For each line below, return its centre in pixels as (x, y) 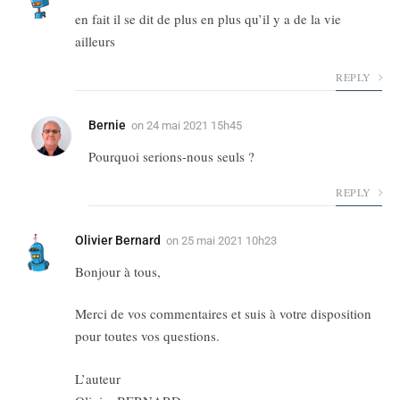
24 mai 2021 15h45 (194, 125)
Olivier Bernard (118, 240)
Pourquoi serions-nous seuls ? (171, 156)
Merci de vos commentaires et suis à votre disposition (223, 314)
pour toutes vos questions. (147, 336)
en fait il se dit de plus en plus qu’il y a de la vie (208, 18)
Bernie (107, 125)
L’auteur (98, 378)
